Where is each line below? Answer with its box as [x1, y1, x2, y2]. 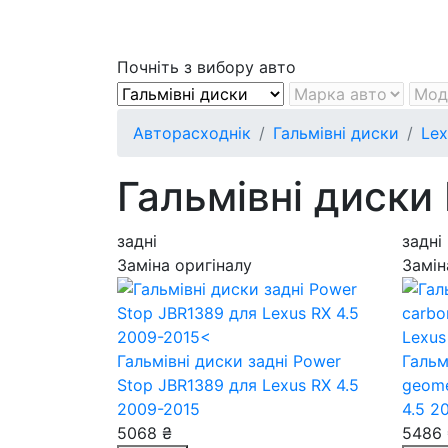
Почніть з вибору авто [117, 57, 296, 77]
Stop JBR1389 [117, 375, 229, 395]
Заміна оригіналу [117, 255, 252, 275]
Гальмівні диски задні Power [117, 351, 341, 371]
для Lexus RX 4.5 [229, 375, 359, 395]
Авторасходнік [133, 123, 251, 143]
